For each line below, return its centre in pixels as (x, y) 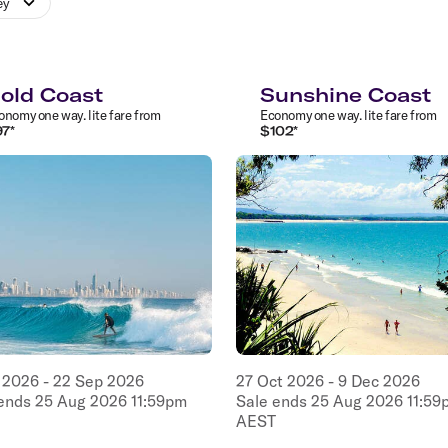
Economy (286, 114)
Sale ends (273, 400)
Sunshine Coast (345, 94)
